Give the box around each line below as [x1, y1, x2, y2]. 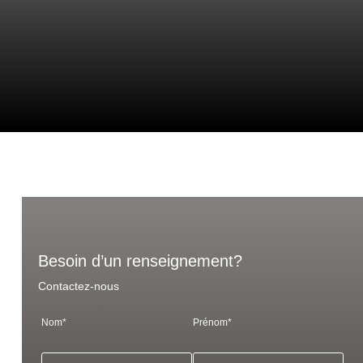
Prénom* [193, 317, 233, 329]
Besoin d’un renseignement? [37, 252, 242, 271]
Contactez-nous [37, 280, 119, 293]
